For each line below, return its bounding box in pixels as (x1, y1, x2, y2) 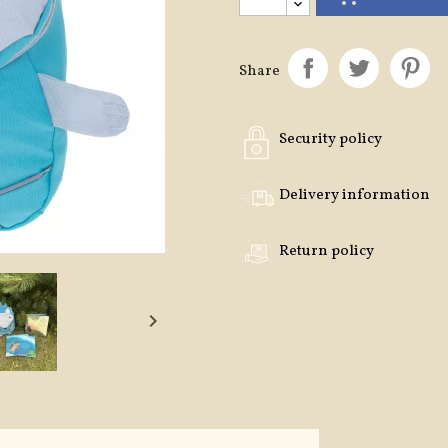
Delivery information (279, 185, 430, 206)
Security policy (279, 129, 382, 150)
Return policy (279, 241, 374, 262)
